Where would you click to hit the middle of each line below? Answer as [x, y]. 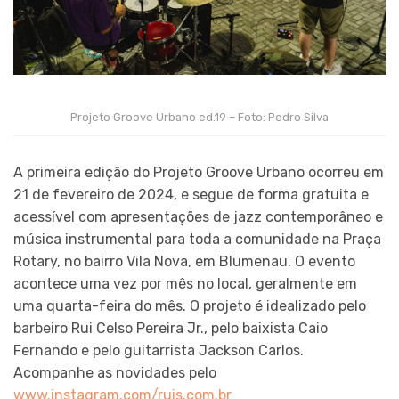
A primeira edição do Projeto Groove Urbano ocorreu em [199, 173]
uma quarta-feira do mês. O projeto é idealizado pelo [190, 306]
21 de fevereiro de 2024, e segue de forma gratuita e [191, 195]
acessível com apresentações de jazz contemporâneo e [198, 217]
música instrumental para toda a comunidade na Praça [197, 240]
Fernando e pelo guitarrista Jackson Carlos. [159, 351]
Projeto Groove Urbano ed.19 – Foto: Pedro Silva [199, 118]
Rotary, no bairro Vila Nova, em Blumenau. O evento [184, 262]
